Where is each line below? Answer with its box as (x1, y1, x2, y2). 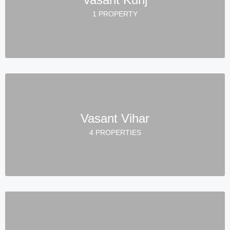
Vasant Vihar (81, 111, 149, 125)
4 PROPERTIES (89, 128, 141, 137)
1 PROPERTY (92, 9, 138, 18)
